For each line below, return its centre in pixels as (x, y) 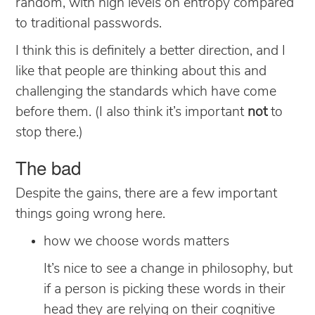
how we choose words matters (136, 242)
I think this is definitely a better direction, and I (150, 51)
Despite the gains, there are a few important (146, 194)
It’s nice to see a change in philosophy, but (168, 269)
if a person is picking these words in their (165, 289)
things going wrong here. (90, 214)
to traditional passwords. (89, 24)
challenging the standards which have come (146, 92)
